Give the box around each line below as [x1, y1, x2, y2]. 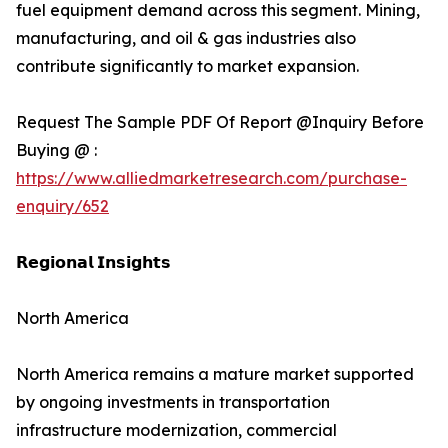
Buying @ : [16, 140, 97, 161]
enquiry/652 [16, 196, 109, 217]
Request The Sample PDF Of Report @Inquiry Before [16, 112, 424, 133]
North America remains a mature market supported [16, 364, 414, 385]
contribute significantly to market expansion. [16, 56, 359, 77]
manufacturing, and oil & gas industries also [16, 28, 356, 49]
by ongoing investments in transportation [16, 392, 330, 413]
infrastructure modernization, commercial [16, 420, 337, 441]
